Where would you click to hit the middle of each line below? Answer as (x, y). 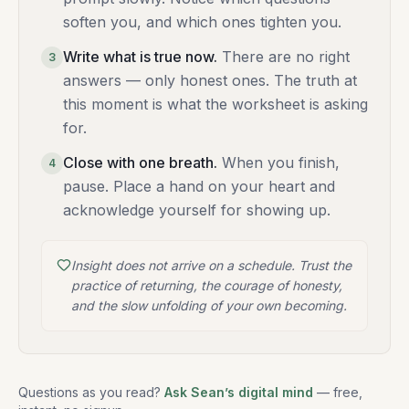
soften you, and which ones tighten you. (202, 22)
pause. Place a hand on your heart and (199, 187)
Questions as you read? (89, 393)
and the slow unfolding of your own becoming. (209, 306)
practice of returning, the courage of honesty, (207, 286)
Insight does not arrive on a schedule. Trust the (211, 266)
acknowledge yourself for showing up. (197, 210)
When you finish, (281, 163)
